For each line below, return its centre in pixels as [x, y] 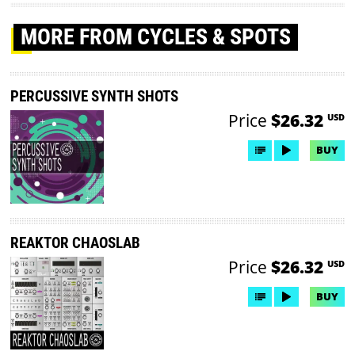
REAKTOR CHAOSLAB [76, 242]
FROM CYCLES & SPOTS [185, 37]
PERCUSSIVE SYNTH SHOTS [95, 96]
